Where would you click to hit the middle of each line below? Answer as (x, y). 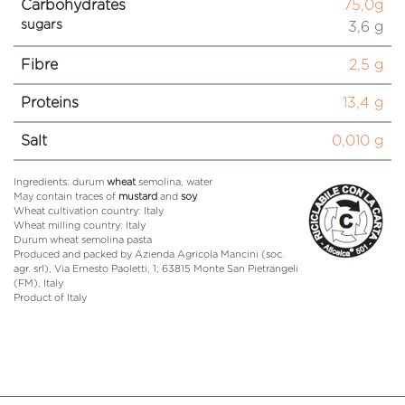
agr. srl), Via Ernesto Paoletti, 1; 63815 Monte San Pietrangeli (156, 268)
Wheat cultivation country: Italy (89, 211)
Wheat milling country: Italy (80, 225)
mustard (139, 196)
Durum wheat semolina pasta (83, 240)
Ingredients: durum (60, 182)
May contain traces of (66, 196)
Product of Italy (50, 297)
